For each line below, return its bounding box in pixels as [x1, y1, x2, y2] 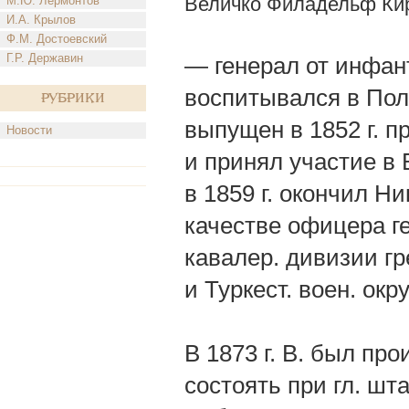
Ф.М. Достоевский [6, 32, 107, 46]
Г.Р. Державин [6, 51, 83, 65]
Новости [6, 123, 52, 137]
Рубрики [41, 91, 105, 105]
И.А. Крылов [6, 13, 76, 26]
